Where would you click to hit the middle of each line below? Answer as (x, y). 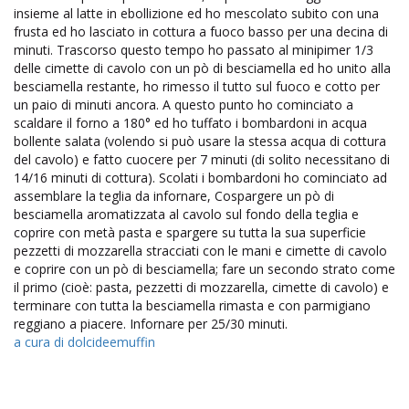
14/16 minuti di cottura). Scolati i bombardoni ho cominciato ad (200, 177)
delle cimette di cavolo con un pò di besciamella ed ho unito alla (202, 68)
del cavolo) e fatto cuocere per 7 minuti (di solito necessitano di (202, 159)
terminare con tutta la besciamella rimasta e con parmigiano (192, 305)
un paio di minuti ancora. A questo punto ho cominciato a (184, 104)
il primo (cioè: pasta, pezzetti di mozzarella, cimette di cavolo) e (201, 287)
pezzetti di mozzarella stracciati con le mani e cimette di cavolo (200, 250)
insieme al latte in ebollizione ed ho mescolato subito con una (196, 13)
